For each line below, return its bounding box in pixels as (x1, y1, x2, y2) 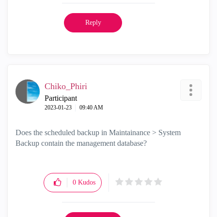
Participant (45, 94, 77, 102)
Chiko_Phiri (45, 81, 87, 91)
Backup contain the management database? (15, 139, 149, 147)
